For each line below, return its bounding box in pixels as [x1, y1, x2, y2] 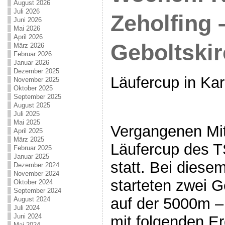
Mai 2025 [13, 119, 40, 126]
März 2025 [13, 136, 44, 143]
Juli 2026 [13, 8, 40, 15]
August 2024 [13, 195, 50, 203]
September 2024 [13, 187, 61, 194]
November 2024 [13, 170, 59, 177]
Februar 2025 [13, 144, 52, 152]
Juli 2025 [13, 110, 40, 118]
